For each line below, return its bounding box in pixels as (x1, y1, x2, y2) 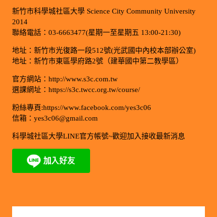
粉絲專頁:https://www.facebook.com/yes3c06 (12, 103, 151, 111)
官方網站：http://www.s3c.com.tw (12, 75, 118, 83)
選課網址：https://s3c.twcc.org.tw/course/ (12, 85, 140, 93)
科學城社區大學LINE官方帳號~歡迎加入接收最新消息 (12, 132, 185, 140)
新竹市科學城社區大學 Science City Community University (12, 7, 196, 15)
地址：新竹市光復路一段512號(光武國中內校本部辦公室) (12, 46, 196, 54)
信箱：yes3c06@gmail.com (12, 114, 98, 122)
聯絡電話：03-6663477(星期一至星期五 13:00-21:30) (12, 28, 181, 36)
